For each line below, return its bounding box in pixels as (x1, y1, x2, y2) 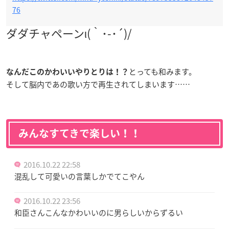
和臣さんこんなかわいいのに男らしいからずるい (14, 207, 183, 218)
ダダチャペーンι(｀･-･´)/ (6, 24, 132, 41)
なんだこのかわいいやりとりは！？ (6, 67, 129, 76)
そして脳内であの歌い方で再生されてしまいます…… (6, 78, 190, 90)
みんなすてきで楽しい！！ (18, 128, 141, 139)
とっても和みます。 (129, 65, 196, 77)
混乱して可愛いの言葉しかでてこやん (14, 170, 145, 182)
